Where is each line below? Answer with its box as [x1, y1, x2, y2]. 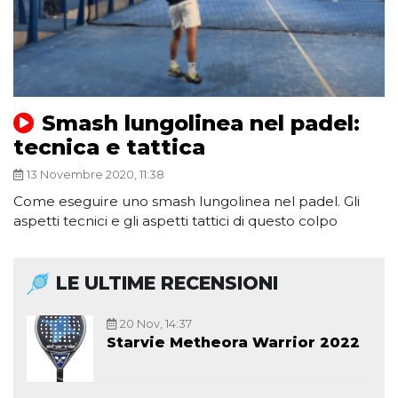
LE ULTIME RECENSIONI [56, 271, 278, 294]
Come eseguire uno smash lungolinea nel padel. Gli [13, 192, 360, 210]
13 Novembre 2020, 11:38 [27, 167, 164, 181]
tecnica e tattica [13, 133, 205, 160]
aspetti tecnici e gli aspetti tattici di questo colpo [13, 211, 338, 229]
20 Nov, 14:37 [120, 316, 192, 330]
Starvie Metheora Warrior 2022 [107, 333, 360, 351]
